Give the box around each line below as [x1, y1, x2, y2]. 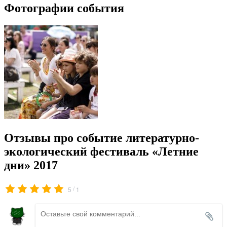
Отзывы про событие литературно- [4, 131, 199, 144]
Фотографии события [4, 2, 124, 15]
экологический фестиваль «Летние [4, 144, 199, 158]
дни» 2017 [4, 158, 58, 172]
